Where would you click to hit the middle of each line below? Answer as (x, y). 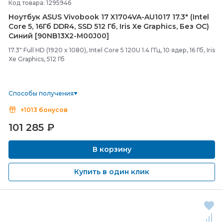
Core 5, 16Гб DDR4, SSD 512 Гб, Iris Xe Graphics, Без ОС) (109, 26)
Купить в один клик (112, 172)
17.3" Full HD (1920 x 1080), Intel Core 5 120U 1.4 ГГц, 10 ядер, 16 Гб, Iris (112, 50)
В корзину (112, 149)
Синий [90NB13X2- (43, 36)
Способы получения (41, 93)
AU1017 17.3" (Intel (177, 17)
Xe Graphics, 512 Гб (37, 59)
